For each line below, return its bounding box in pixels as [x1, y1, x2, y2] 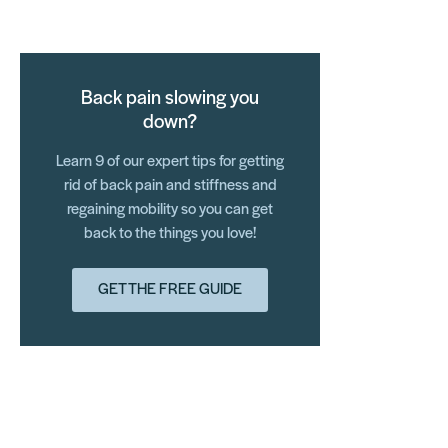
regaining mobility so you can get [67, 201, 273, 218]
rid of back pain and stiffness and [63, 177, 277, 194]
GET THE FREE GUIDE [98, 281, 242, 298]
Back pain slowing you [81, 88, 259, 109]
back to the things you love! [84, 225, 256, 242]
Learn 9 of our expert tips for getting [56, 153, 284, 170]
